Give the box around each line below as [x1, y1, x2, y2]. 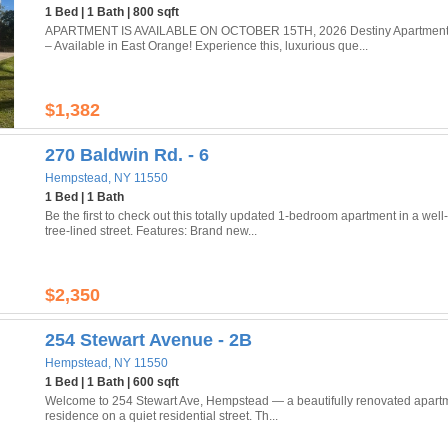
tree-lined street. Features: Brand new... [45, 224, 257, 238]
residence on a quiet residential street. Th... [45, 409, 278, 423]
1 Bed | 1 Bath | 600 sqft [45, 375, 179, 389]
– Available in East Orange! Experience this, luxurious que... [45, 39, 368, 53]
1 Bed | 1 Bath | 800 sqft [45, 5, 179, 19]
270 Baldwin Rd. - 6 [45, 145, 209, 165]
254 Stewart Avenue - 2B [45, 330, 252, 350]
